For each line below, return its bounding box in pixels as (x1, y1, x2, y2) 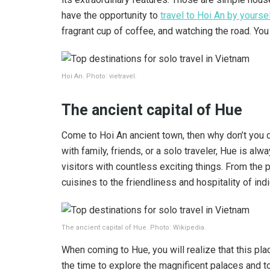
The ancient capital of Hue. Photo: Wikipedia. (61, 224, 206, 232)
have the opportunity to (61, 9, 160, 21)
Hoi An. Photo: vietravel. (61, 72, 137, 80)
